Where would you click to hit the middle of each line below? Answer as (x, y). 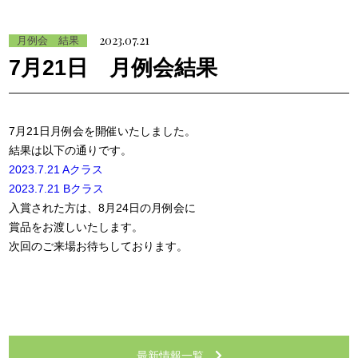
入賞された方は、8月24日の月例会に (103, 208)
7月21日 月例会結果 (113, 68)
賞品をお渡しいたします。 (76, 227)
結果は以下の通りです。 (71, 151)
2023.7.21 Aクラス (56, 170)
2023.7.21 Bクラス (57, 189)
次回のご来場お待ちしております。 (99, 247)
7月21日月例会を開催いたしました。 (103, 131)
